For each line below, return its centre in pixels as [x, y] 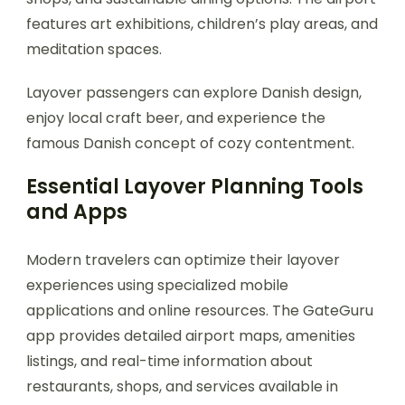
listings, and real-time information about [170, 361]
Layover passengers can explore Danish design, [194, 92]
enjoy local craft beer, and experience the [176, 118]
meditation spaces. [94, 49]
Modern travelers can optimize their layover [183, 259]
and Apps [77, 212]
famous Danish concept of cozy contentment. [190, 143]
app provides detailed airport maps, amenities [191, 335]
